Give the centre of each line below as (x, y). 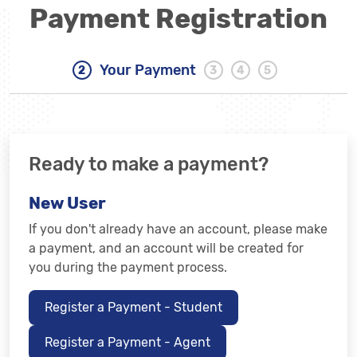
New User (67, 203)
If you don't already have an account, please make (178, 229)
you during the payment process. (128, 267)
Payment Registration (178, 19)
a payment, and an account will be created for (166, 248)
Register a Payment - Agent (127, 342)
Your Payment (147, 70)
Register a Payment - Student (133, 307)
